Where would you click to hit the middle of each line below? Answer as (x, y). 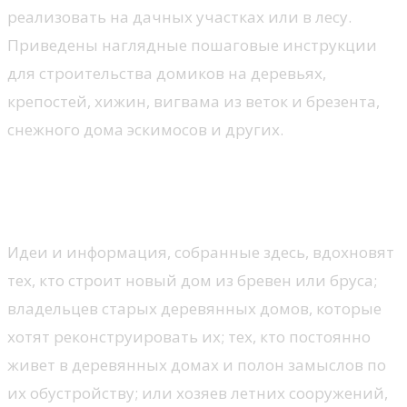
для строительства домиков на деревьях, (167, 73)
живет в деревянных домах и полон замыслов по (197, 364)
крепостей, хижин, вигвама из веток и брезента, (194, 101)
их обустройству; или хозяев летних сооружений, (198, 392)
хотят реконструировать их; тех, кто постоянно (189, 336)
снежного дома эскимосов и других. (145, 129)
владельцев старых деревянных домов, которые (194, 308)
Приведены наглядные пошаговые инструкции (192, 45)
